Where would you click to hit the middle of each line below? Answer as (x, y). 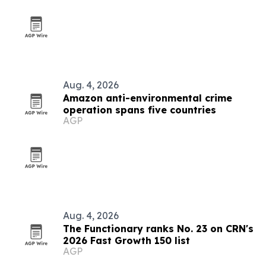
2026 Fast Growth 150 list (126, 240)
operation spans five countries (140, 110)
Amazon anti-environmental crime (148, 98)
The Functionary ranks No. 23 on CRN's (158, 229)
